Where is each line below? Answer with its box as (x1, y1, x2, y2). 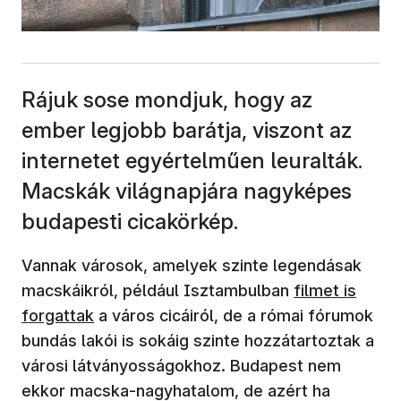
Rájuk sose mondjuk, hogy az (21, 86, 312, 113)
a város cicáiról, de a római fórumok (94, 305, 373, 325)
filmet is (294, 280, 356, 300)
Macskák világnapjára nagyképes (21, 177, 352, 204)
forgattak (21, 305, 94, 325)
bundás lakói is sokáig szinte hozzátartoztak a (21, 330, 374, 350)
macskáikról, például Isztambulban (21, 280, 294, 300)
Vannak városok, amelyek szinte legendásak (21, 255, 362, 275)
